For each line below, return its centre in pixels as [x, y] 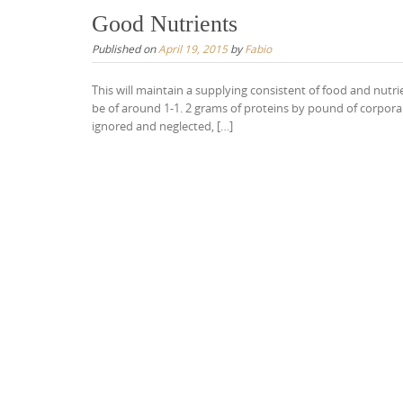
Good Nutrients [165, 23]
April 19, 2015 [193, 48]
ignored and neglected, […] [162, 125]
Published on [125, 48]
